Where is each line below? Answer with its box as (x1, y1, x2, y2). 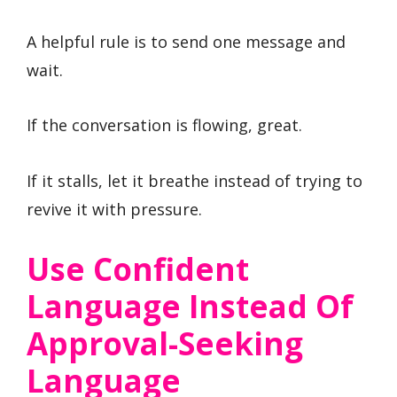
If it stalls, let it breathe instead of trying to (27, 170, 362, 192)
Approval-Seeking (27, 322, 303, 364)
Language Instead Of (27, 284, 354, 327)
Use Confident (27, 247, 249, 290)
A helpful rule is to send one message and (27, 30, 346, 52)
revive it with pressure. (27, 198, 202, 221)
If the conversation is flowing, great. (27, 114, 302, 136)
